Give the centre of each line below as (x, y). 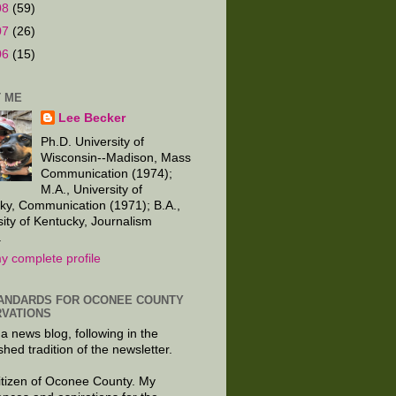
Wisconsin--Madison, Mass (116, 157)
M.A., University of (92, 189)
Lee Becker (92, 118)
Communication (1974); (107, 173)
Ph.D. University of (93, 141)
